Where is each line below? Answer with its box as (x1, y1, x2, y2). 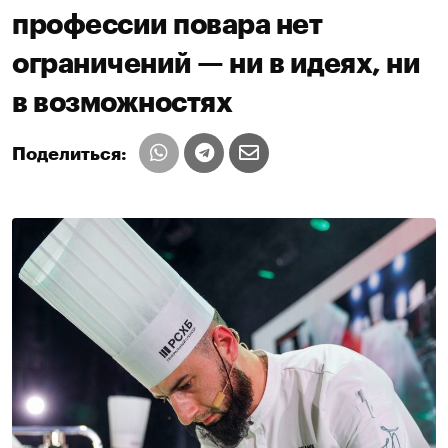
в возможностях (12, 89, 232, 118)
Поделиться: (12, 145, 127, 164)
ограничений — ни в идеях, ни (12, 50, 420, 79)
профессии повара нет (12, 11, 322, 40)
